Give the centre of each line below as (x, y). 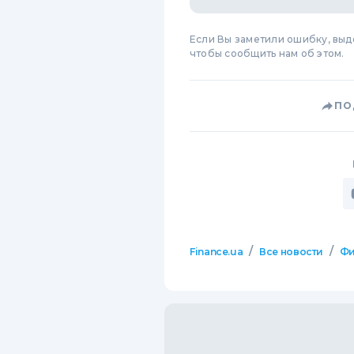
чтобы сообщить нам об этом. (267, 53)
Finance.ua (217, 252)
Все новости (292, 252)
